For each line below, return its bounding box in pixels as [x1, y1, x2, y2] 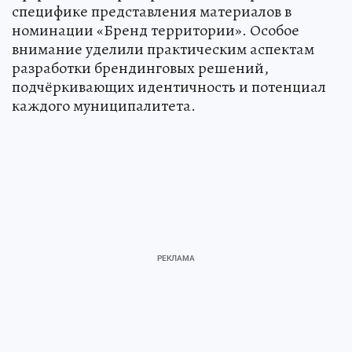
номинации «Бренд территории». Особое [12, 20, 299, 41]
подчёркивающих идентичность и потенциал [12, 76, 326, 97]
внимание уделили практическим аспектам [12, 38, 314, 60]
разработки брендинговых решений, [12, 57, 269, 79]
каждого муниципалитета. [12, 95, 196, 116]
